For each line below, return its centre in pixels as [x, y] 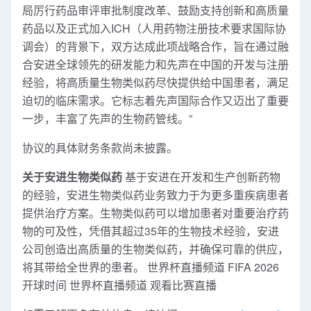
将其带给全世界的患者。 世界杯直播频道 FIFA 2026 [151, 267]
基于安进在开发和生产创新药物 [201, 177]
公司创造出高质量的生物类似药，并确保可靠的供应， [155, 249]
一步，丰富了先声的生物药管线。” [107, 118]
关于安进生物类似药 [72, 177]
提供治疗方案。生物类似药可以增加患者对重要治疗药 [155, 213]
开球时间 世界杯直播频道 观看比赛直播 [119, 285]
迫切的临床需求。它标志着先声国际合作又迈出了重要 [155, 100]
